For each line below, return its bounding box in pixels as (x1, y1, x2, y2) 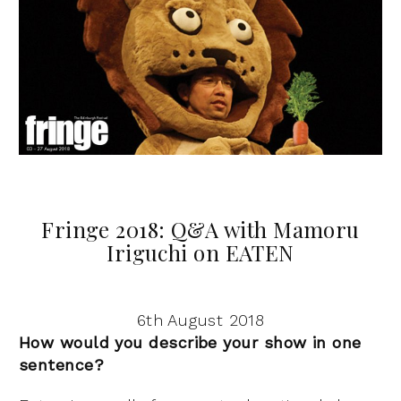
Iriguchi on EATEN (107, 237, 294, 267)
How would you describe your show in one (19, 332, 362, 352)
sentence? (19, 354, 105, 374)
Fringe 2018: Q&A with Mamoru (41, 214, 360, 243)
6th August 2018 (136, 310, 265, 329)
